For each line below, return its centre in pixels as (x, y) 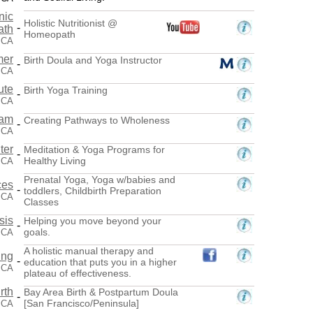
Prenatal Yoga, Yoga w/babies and (100, 179)
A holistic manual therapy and (89, 250)
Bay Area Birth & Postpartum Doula (101, 292)
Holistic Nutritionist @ (71, 23)
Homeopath (50, 34)
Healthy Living (55, 160)
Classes (41, 202)
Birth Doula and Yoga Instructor (93, 60)
